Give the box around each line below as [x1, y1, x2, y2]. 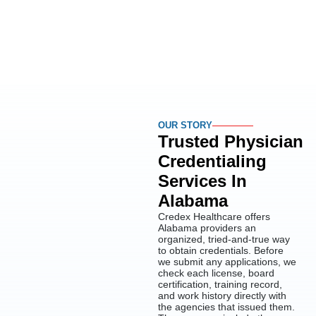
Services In [158, 171, 247, 191]
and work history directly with [158, 290, 286, 302]
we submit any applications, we [158, 256, 296, 268]
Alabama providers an [158, 222, 256, 234]
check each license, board [158, 267, 274, 279]
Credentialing [158, 152, 267, 171]
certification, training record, [158, 279, 282, 291]
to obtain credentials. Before [158, 245, 284, 257]
